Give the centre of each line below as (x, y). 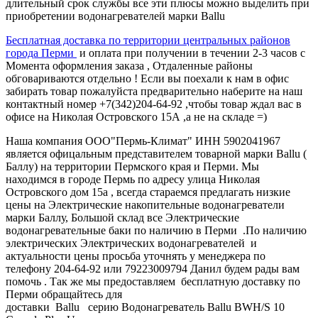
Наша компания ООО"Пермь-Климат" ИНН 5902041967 (143, 141)
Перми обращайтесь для (64, 294)
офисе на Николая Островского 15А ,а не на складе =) (136, 116)
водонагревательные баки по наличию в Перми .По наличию (156, 230)
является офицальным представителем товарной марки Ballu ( (156, 153)
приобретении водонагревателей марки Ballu (115, 16)
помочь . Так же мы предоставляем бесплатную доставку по (153, 281)
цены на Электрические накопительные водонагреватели (145, 204)
